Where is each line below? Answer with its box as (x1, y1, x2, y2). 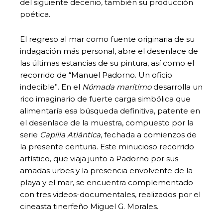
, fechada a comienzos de (101, 129, 197, 139)
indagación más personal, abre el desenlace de (20, 46, 198, 56)
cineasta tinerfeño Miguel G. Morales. (20, 201, 158, 211)
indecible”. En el (20, 82, 82, 92)
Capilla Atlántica (40, 129, 101, 139)
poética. (20, 9, 50, 19)
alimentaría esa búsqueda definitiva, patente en (20, 106, 200, 115)
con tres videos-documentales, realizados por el (20, 189, 201, 199)
